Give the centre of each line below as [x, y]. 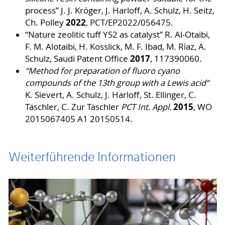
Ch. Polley [45, 23]
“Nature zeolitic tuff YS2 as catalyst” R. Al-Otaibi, [117, 35]
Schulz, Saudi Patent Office [77, 59]
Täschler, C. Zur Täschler [73, 107]
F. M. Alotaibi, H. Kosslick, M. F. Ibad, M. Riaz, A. [116, 47]
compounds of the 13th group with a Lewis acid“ [117, 83]
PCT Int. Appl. [147, 107]
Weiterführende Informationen [92, 158]
